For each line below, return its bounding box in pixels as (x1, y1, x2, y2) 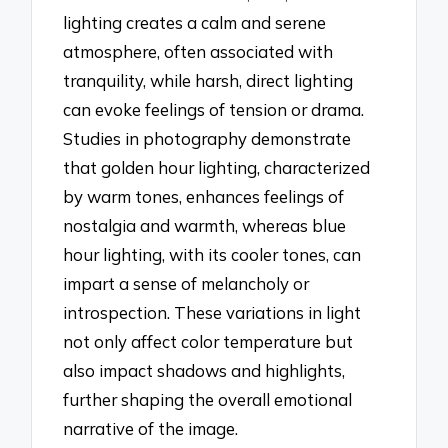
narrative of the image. (63, 417, 239, 439)
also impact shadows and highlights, (63, 359, 346, 381)
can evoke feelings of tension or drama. (63, 98, 365, 120)
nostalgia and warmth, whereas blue (63, 214, 347, 236)
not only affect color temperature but (63, 330, 354, 352)
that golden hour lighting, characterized (63, 156, 371, 178)
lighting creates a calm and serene (63, 11, 327, 33)
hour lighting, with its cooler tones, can (63, 243, 362, 265)
